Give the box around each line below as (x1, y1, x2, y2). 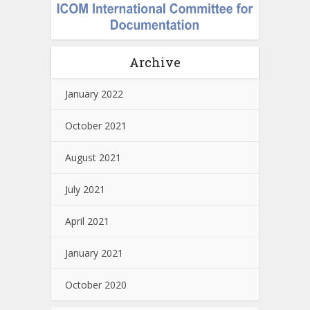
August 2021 (65, 150, 121, 164)
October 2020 (65, 277, 127, 291)
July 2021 (65, 182, 105, 196)
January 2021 (65, 246, 123, 259)
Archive (129, 53, 181, 71)
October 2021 (65, 118, 127, 132)
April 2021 (65, 214, 109, 228)
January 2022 (65, 86, 123, 100)
